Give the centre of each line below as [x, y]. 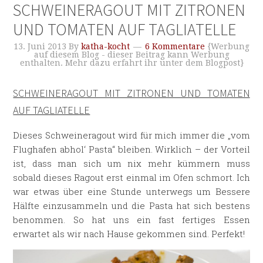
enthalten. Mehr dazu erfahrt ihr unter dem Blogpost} [131, 63]
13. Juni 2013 [40, 46]
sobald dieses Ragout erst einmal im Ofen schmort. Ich [131, 177]
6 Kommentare [175, 46]
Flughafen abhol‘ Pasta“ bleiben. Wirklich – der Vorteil [131, 149]
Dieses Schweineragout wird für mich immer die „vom [131, 135]
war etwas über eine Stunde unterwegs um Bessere [131, 191]
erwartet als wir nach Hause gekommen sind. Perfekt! [129, 234]
